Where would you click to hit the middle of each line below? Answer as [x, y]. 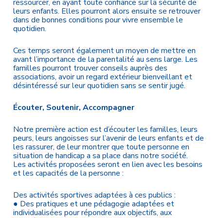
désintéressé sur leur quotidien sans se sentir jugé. [99, 86]
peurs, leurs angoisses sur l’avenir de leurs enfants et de [108, 138]
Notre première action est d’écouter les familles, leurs [105, 129]
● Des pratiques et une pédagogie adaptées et [93, 204]
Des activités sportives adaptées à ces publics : [94, 195]
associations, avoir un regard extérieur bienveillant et [102, 77]
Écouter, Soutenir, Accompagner [73, 108]
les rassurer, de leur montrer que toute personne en [101, 147]
